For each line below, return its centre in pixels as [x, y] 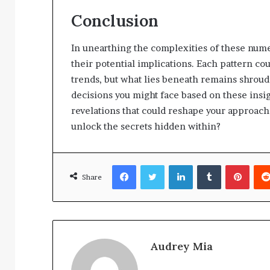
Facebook [154, 164]
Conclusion [115, 21]
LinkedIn [209, 164]
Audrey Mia [181, 246]
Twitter [178, 164]
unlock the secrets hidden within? [146, 126]
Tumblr [234, 164]
